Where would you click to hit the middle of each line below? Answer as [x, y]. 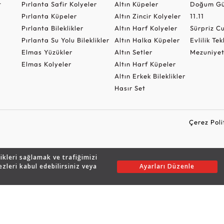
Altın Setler [133, 52]
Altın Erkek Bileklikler [150, 76]
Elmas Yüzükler [47, 52]
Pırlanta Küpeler [49, 16]
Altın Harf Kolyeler [146, 28]
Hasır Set [130, 88]
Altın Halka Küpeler [147, 40]
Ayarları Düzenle [167, 166]
